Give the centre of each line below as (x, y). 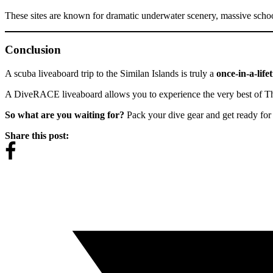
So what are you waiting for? (65, 115)
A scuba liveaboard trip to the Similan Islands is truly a (111, 74)
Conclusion (33, 50)
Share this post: (37, 136)
